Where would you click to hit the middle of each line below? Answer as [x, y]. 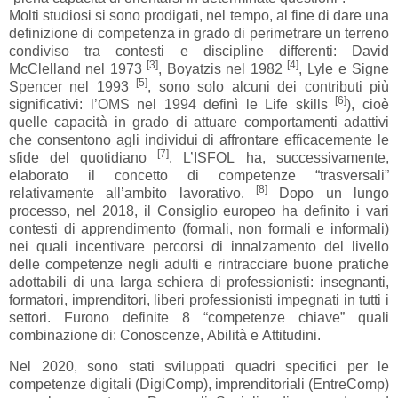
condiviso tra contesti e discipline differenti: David [199, 52]
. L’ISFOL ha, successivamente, [279, 158]
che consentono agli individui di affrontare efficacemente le [199, 140]
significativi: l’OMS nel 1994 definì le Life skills [172, 105]
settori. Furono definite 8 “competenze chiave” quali [199, 318]
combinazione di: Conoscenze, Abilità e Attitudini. [165, 336]
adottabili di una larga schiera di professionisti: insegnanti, [199, 283]
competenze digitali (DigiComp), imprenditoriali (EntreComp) [199, 385]
